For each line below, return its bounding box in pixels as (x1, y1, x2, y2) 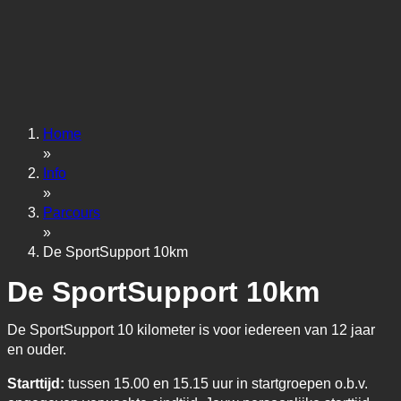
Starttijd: (7, 375, 64, 391)
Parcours (43, 205, 100, 221)
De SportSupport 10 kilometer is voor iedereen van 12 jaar (7, 321, 375, 337)
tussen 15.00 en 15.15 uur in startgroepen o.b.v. (64, 375, 368, 391)
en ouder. (7, 341, 66, 357)
